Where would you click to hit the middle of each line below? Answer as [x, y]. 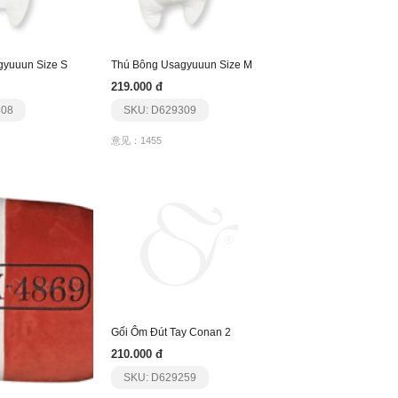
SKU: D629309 [159, 110]
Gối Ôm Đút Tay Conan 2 [171, 332]
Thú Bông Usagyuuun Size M [181, 65]
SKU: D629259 [159, 378]
